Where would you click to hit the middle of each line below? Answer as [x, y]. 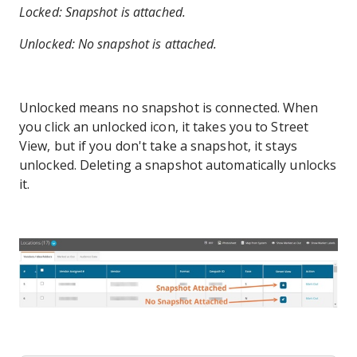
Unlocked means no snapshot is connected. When [169, 107]
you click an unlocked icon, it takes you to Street [164, 126]
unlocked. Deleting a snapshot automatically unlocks [178, 165]
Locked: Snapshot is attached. [102, 12]
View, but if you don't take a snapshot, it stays [158, 145]
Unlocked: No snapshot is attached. [118, 43]
